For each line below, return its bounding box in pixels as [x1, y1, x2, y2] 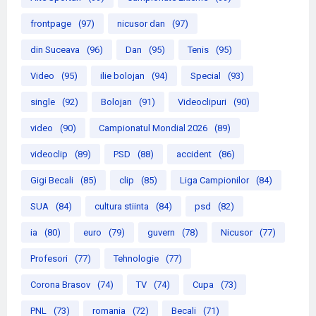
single [30, 97, 55, 108]
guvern [147, 227, 175, 238]
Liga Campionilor [180, 175, 249, 186]
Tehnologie [114, 253, 159, 265]
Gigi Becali [30, 175, 73, 186]
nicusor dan [117, 18, 165, 30]
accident [176, 149, 212, 160]
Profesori [30, 253, 68, 265]
